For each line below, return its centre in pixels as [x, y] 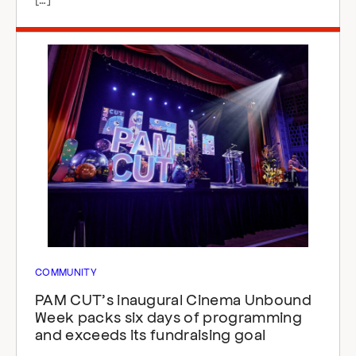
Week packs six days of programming [168, 316]
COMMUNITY [66, 272]
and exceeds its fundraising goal [151, 334]
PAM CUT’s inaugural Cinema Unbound [173, 299]
